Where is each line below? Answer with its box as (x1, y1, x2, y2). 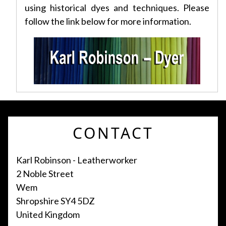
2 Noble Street (16, 168, 74, 180)
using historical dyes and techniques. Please (25, 2, 209, 14)
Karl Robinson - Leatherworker (16, 154, 137, 166)
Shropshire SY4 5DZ (16, 195, 95, 207)
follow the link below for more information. (25, 16, 191, 27)
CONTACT (72, 123, 154, 144)
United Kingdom (16, 209, 80, 220)
